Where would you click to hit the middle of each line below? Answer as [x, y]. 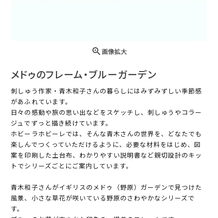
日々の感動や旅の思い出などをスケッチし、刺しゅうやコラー [107, 112]
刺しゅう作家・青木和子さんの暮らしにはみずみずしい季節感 [107, 91]
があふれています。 [41, 102]
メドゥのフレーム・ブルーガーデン [84, 74]
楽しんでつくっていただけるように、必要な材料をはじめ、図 [106, 145]
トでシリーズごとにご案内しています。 [72, 166]
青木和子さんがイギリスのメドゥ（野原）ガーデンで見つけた [107, 187]
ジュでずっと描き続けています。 [62, 123]
